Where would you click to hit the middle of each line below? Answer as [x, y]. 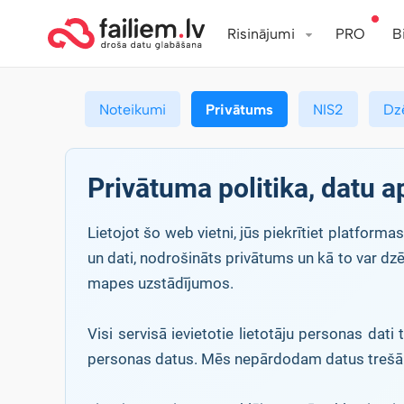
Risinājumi [261, 34]
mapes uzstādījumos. [161, 283]
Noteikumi [133, 110]
